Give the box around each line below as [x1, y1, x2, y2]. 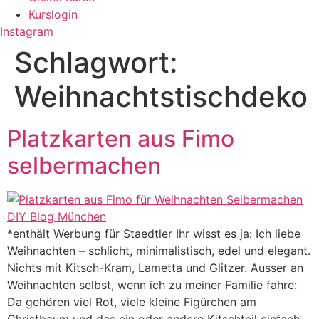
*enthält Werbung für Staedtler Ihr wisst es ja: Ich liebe [7, 226, 300, 241]
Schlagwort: [14, 45, 177, 80]
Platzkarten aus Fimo [7, 125, 234, 152]
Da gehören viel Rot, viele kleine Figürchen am [7, 295, 256, 309]
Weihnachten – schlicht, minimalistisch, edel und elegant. [7, 244, 310, 258]
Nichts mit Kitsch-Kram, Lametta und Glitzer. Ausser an [7, 261, 303, 275]
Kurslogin [28, 7, 78, 21]
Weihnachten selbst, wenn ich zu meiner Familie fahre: [7, 278, 297, 292]
